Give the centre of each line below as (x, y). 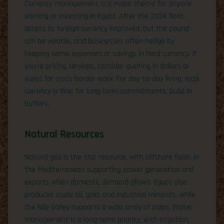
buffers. (37, 103)
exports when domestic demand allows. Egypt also (106, 182)
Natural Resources (64, 134)
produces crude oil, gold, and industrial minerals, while (110, 194)
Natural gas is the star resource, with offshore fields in (112, 157)
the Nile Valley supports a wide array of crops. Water (108, 207)
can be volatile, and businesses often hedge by (99, 41)
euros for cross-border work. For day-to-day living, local (112, 78)
